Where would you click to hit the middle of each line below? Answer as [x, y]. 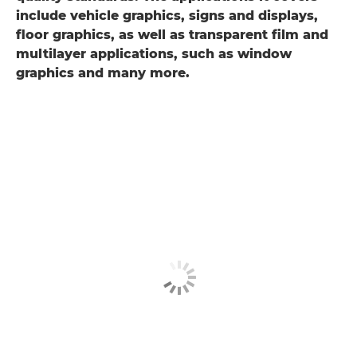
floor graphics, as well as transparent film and [172, 35]
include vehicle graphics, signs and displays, [167, 16]
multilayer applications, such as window [154, 54]
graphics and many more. [103, 73]
